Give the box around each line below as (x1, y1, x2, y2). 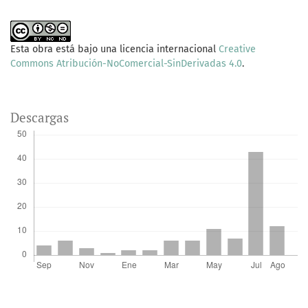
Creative (219, 43, 256, 56)
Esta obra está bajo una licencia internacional (10, 43, 219, 56)
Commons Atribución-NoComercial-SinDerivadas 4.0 (10, 58, 242, 70)
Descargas (10, 109, 69, 126)
